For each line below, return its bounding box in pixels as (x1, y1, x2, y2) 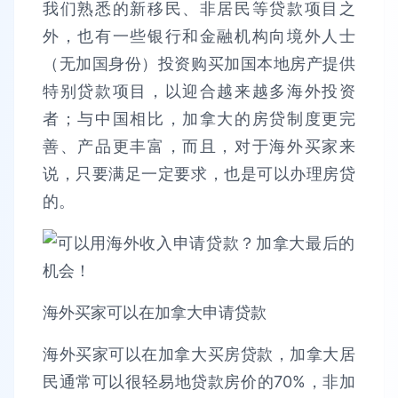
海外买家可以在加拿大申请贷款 (43, 303, 267, 322)
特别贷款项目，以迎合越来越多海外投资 (43, 82, 355, 100)
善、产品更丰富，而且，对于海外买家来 (43, 137, 355, 155)
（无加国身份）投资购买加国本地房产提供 (43, 54, 355, 73)
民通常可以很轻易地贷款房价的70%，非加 (43, 372, 355, 391)
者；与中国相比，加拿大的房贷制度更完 (43, 109, 355, 128)
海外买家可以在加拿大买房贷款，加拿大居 (43, 345, 355, 363)
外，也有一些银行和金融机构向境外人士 (43, 27, 355, 45)
